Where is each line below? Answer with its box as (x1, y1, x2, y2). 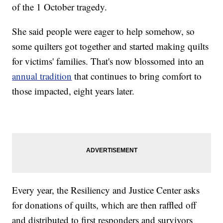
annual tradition (12, 69, 72, 82)
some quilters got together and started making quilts (12, 39, 209, 52)
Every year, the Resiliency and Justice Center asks (12, 183, 200, 196)
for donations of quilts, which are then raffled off (12, 198, 197, 211)
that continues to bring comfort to (72, 69, 202, 82)
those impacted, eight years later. (12, 84, 135, 97)
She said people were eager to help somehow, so (12, 24, 195, 37)
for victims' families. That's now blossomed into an (12, 54, 205, 67)
